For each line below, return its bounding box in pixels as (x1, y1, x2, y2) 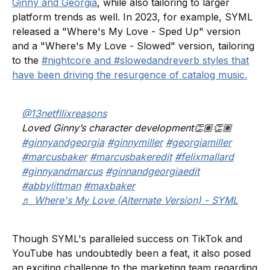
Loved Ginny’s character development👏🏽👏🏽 (22, 121, 232, 134)
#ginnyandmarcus (22, 165, 102, 177)
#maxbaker (84, 179, 135, 192)
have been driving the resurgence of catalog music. (12, 68, 247, 81)
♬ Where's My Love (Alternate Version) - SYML (22, 193, 238, 206)
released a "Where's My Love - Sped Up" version (12, 25, 240, 37)
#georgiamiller (166, 136, 231, 148)
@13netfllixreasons (22, 107, 107, 119)
